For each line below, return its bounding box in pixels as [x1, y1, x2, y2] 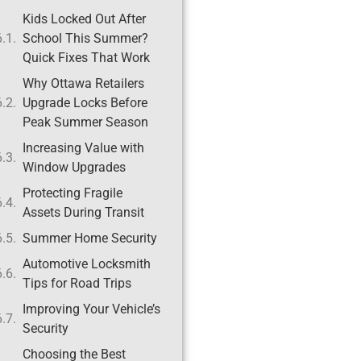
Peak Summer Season [22, 114, 148, 131]
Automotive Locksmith [22, 256, 151, 272]
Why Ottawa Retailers [22, 76, 144, 92]
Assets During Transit [22, 205, 144, 221]
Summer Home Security [22, 230, 157, 247]
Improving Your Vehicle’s [22, 301, 160, 317]
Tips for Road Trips [22, 276, 131, 292]
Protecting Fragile [22, 185, 122, 201]
